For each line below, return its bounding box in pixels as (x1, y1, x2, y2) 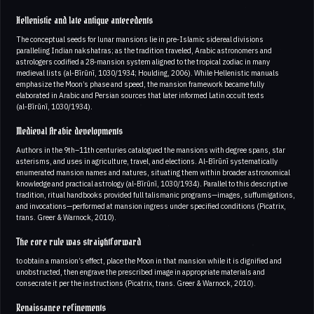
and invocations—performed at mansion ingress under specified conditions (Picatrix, (16, 200, 286, 211)
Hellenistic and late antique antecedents (16, 12, 153, 29)
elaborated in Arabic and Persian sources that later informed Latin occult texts (16, 90, 264, 100)
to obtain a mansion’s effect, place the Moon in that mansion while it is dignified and (16, 255, 282, 266)
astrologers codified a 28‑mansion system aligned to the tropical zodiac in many (16, 56, 270, 67)
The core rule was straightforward (16, 233, 141, 251)
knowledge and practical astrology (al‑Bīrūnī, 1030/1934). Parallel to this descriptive (16, 178, 287, 189)
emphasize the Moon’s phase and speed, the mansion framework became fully (16, 78, 264, 89)
